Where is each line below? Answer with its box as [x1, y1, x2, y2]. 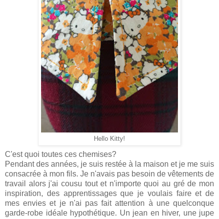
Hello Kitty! [94, 135, 125, 142]
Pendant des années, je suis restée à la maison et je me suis [5, 159, 214, 168]
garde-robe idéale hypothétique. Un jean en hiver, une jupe [5, 208, 214, 217]
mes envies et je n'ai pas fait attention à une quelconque [5, 198, 214, 207]
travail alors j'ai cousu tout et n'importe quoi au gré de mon [5, 179, 214, 188]
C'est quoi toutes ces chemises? [5, 150, 116, 158]
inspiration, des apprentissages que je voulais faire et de [5, 189, 214, 197]
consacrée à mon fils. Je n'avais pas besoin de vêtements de [5, 169, 214, 178]
